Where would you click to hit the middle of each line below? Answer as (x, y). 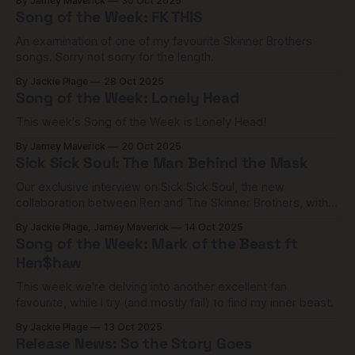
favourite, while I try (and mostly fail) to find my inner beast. (175, 303)
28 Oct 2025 (134, 81)
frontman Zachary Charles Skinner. (107, 219)
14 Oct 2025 (214, 227)
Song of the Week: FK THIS (109, 17)
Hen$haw (49, 263)
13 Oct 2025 (133, 327)
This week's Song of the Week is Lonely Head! (141, 122)
